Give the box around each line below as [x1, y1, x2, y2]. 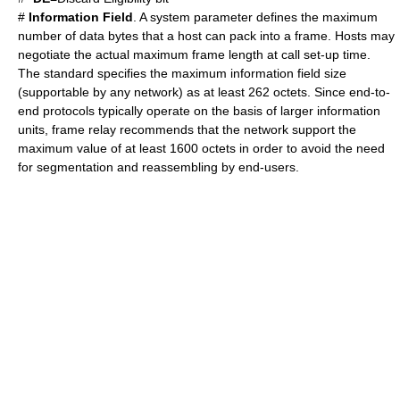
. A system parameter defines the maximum [133, 10, 378, 24]
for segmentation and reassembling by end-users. [18, 160, 299, 174]
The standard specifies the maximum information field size [18, 66, 346, 80]
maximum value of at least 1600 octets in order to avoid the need [18, 141, 385, 155]
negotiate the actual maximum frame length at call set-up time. [18, 47, 371, 62]
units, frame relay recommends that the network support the [18, 122, 356, 137]
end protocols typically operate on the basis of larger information [18, 104, 380, 118]
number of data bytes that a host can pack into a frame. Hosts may [18, 29, 395, 43]
